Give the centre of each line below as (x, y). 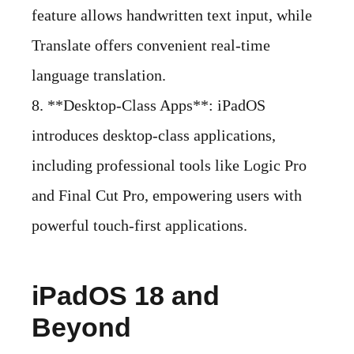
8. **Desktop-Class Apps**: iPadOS (149, 105)
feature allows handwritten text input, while (172, 15)
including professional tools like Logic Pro (169, 165)
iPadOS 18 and (126, 295)
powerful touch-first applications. (139, 225)
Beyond (81, 327)
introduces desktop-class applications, (154, 135)
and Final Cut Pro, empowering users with (167, 195)
